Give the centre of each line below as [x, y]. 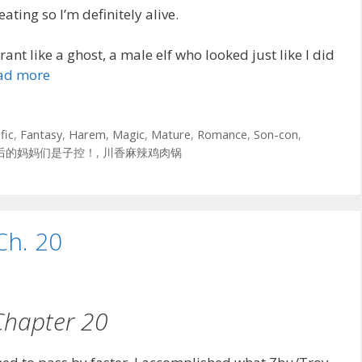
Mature [170, 135]
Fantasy [41, 135]
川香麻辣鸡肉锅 [142, 153]
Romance [222, 135]
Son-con [276, 135]
